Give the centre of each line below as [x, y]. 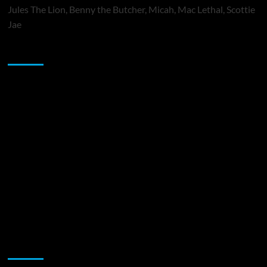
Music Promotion [52, 248]
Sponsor [29, 53]
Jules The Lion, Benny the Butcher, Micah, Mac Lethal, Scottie [131, 10]
